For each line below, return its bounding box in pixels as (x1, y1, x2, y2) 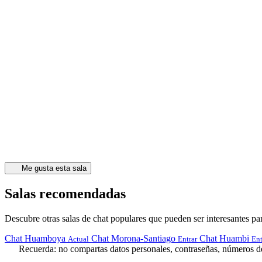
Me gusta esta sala (21, 164, 87, 173)
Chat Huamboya (5, 233, 65, 243)
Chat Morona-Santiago (91, 233, 175, 243)
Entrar (178, 234, 197, 243)
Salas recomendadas (5, 186, 126, 202)
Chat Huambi (199, 233, 249, 243)
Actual (68, 234, 89, 243)
